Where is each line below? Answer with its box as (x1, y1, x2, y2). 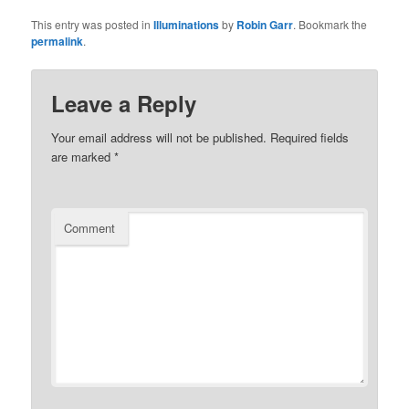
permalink (31, 33, 84, 50)
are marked (51, 147, 115, 165)
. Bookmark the (293, 16, 368, 33)
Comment (64, 218, 116, 236)
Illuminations (153, 16, 220, 34)
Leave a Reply (51, 87, 197, 119)
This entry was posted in (31, 16, 154, 33)
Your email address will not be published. (51, 128, 267, 146)
